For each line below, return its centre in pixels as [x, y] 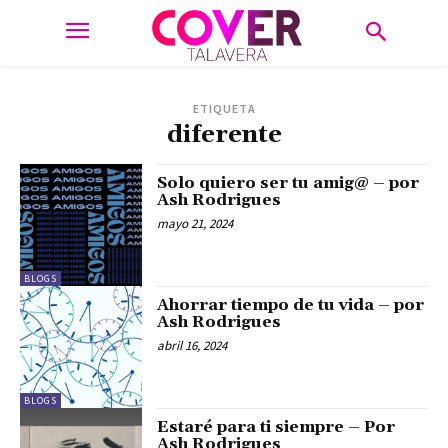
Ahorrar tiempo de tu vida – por [291, 305]
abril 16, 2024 [192, 346]
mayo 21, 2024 [195, 223]
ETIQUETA [224, 108]
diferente [224, 134]
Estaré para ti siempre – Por [276, 427]
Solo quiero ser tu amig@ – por [288, 182]
